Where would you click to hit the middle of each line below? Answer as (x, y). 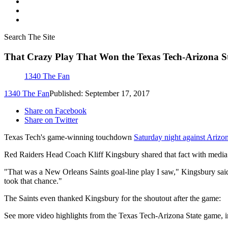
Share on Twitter (51, 120)
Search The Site (30, 37)
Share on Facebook (55, 111)
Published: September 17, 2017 (99, 94)
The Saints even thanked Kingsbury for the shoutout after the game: (112, 198)
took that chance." (33, 181)
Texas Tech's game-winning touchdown (69, 137)
